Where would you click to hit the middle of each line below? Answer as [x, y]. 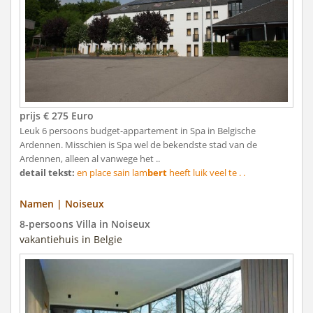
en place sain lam [111, 173]
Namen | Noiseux [62, 204]
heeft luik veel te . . [206, 173]
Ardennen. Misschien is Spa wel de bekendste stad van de [138, 145]
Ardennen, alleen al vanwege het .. [90, 159]
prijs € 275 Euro [57, 116]
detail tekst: [47, 173]
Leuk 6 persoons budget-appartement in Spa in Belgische [138, 131]
